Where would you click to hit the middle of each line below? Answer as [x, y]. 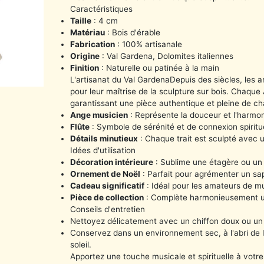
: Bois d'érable [133, 32]
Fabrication [93, 44]
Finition [85, 67]
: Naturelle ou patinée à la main [159, 67]
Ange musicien [99, 115]
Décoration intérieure [112, 162]
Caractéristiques [102, 9]
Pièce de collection [107, 197]
